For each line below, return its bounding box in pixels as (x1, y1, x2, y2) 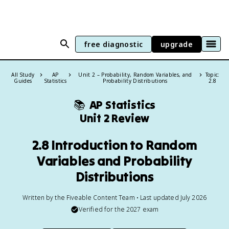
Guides (14, 77, 32, 84)
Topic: (205, 71, 220, 78)
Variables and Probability (37, 152, 192, 169)
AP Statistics (89, 98, 156, 112)
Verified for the (78, 205, 126, 214)
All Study (11, 71, 35, 78)
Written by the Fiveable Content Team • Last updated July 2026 (22, 193, 207, 202)
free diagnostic (83, 39, 143, 49)
